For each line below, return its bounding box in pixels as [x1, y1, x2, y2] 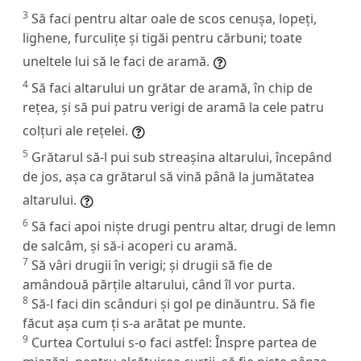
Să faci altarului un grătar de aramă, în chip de [31, 78, 313, 97]
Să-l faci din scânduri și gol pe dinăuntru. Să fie [31, 294, 315, 313]
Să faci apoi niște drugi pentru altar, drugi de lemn [31, 217, 336, 235]
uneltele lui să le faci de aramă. [23, 52, 210, 70]
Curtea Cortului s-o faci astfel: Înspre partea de [31, 333, 317, 351]
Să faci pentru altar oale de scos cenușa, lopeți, [31, 9, 317, 27]
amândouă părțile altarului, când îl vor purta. [23, 275, 295, 293]
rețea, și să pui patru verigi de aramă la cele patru [23, 98, 324, 116]
